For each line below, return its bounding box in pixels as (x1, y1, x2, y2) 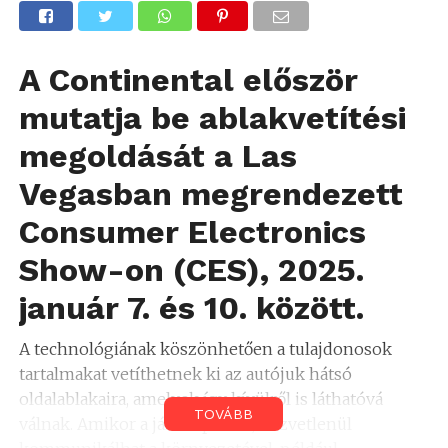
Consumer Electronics (18, 212, 366, 251)
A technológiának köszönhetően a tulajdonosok (18, 338, 392, 359)
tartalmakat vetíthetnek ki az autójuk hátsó (18, 363, 352, 384)
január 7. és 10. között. (18, 288, 364, 327)
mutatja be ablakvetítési (18, 98, 406, 137)
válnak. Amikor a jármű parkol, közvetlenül (18, 413, 352, 434)
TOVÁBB (194, 405, 254, 422)
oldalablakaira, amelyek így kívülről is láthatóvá (18, 388, 383, 409)
